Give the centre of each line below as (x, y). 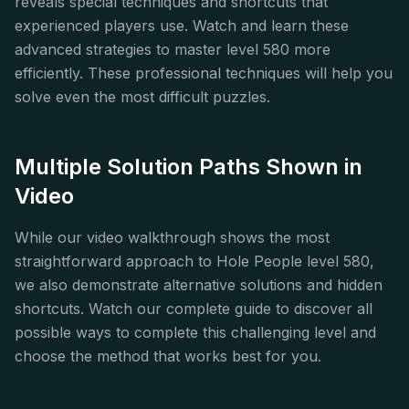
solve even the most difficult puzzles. (142, 97)
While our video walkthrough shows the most (172, 238)
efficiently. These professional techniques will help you (204, 73)
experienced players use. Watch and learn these (182, 26)
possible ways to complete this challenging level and (195, 333)
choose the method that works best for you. (168, 357)
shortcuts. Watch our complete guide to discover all (194, 309)
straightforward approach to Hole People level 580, (194, 262)
